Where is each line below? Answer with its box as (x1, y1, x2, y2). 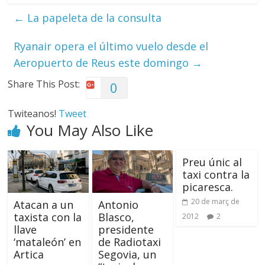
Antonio (98, 197, 138, 212)
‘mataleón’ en (14, 234, 82, 249)
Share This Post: (8, 77, 80, 91)
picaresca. (182, 180, 233, 194)
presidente (98, 222, 154, 237)
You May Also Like (27, 119, 154, 141)
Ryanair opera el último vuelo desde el (14, 39, 209, 53)
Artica (14, 247, 44, 261)
